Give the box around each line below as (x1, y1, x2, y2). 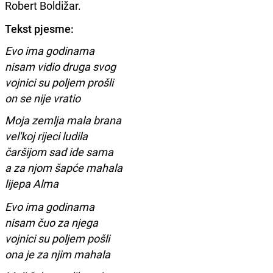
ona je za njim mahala (5, 246, 110, 261)
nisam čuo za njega (5, 214, 98, 230)
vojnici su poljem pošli (5, 230, 110, 246)
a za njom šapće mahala (5, 160, 122, 175)
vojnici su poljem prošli (5, 74, 113, 90)
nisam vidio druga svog (5, 58, 116, 74)
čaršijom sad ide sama (5, 144, 113, 159)
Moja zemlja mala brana (5, 112, 121, 127)
